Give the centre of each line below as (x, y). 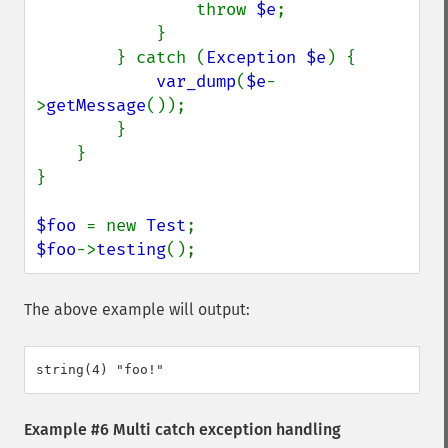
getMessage (96, 105)
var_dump (196, 81)
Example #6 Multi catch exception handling (182, 429)
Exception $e (266, 57)
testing (131, 249)
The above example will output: (137, 309)
